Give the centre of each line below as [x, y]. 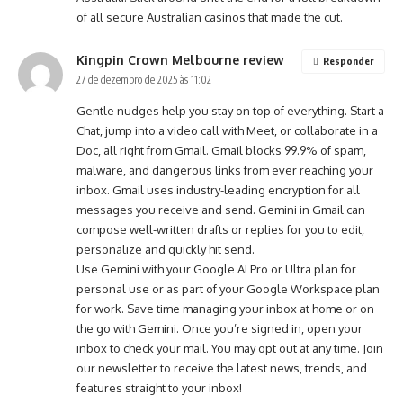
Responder [348, 61]
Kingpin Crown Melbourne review [180, 60]
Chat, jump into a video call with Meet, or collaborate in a [227, 130]
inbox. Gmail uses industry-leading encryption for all [218, 190]
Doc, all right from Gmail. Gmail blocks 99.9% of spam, [221, 150]
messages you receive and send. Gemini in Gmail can [221, 210]
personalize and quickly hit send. [166, 249]
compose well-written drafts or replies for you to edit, [220, 229]
